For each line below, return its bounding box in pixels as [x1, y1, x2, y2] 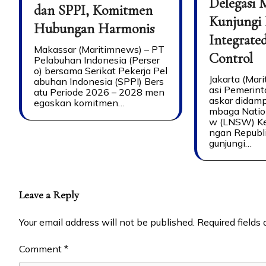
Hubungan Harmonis [34, 20, 154, 38]
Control [209, 50, 254, 68]
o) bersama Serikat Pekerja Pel [34, 65, 167, 77]
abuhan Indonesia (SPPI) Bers [34, 75, 164, 88]
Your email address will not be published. [19, 216, 195, 229]
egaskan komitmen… [34, 97, 125, 109]
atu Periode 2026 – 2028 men [34, 86, 164, 99]
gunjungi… [209, 137, 252, 150]
